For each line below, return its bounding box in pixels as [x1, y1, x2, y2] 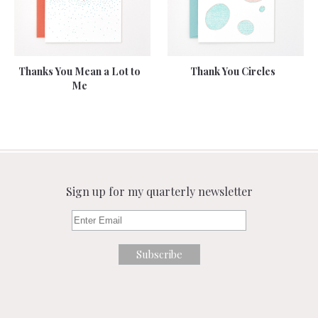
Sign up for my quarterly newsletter [65, 183, 253, 199]
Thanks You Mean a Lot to [18, 64, 141, 79]
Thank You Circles [190, 64, 275, 79]
